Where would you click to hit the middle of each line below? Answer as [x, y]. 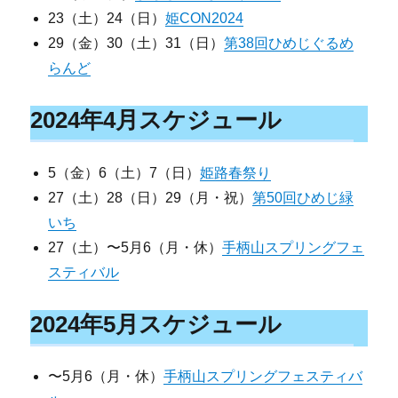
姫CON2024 [205, 19]
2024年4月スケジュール [156, 120]
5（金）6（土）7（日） [124, 172]
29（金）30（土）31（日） [136, 44]
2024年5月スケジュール [156, 324]
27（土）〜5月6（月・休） [135, 247]
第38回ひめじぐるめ [289, 44]
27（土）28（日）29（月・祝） [151, 197]
